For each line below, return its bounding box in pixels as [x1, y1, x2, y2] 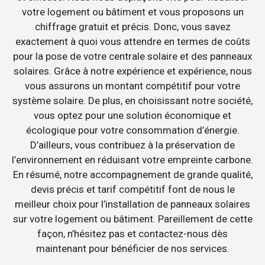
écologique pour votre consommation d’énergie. [25, 124, 240, 137]
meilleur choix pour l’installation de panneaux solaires [15, 198, 250, 211]
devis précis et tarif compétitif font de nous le [30, 183, 235, 196]
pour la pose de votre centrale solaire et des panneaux [13, 50, 252, 63]
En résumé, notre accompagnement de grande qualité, [12, 169, 253, 181]
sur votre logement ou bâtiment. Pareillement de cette [12, 213, 253, 225]
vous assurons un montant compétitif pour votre [25, 80, 240, 92]
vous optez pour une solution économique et [34, 109, 231, 122]
